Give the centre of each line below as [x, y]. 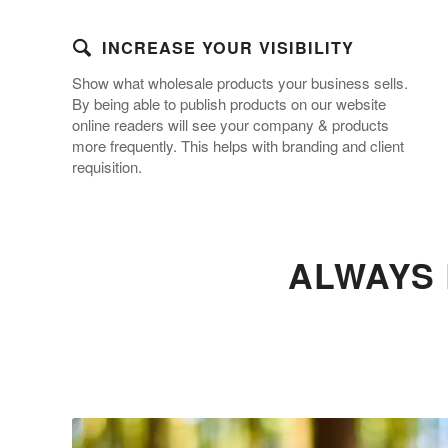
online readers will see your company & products [230, 125]
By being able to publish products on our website [229, 104]
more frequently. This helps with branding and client [238, 146]
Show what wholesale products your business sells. [240, 83]
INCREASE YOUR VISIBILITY [228, 48]
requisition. [107, 167]
